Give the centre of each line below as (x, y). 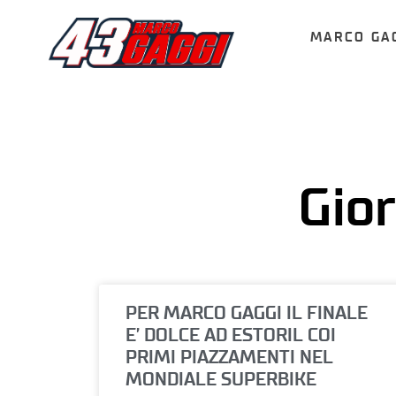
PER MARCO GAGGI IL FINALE (247, 314)
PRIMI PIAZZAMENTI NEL (229, 358)
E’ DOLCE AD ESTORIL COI (231, 336)
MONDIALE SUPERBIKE (221, 380)
